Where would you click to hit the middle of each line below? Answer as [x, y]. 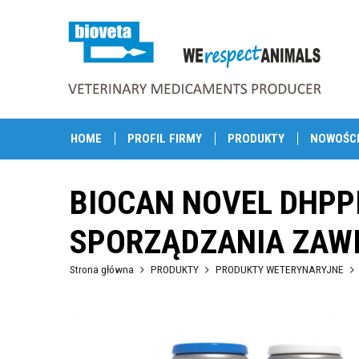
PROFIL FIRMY [165, 139]
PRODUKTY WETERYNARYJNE [280, 269]
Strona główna [102, 269]
